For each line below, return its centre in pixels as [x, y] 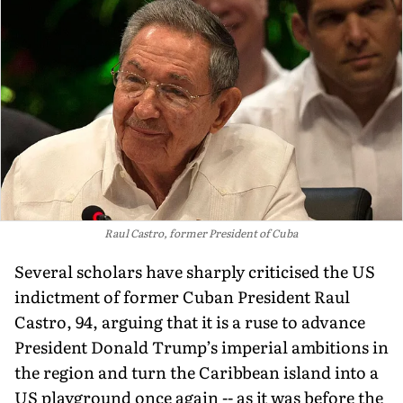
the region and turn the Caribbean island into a [197, 372]
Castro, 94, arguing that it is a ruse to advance [190, 321]
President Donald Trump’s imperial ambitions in [201, 346]
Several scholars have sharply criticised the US [195, 271]
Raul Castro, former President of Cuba [201, 233]
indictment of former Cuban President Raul [182, 296]
